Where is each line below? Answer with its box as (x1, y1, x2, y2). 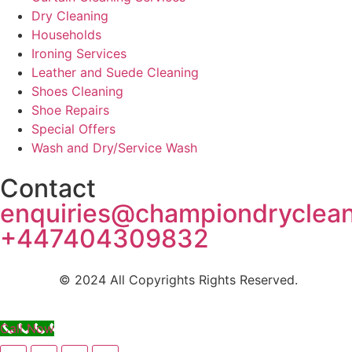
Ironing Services (31, 45, 126, 61)
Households (31, 26, 101, 42)
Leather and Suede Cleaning (31, 64, 199, 80)
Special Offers (31, 120, 115, 137)
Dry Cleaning (31, 7, 108, 24)
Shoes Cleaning (31, 82, 123, 99)
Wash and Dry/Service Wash (31, 139, 197, 156)
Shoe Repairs (31, 101, 109, 118)
